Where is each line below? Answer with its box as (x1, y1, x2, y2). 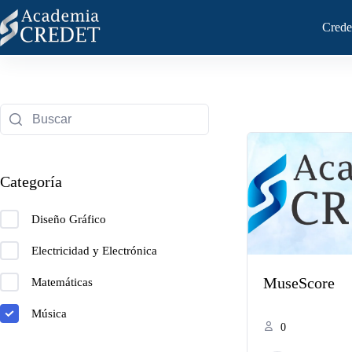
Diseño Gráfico (31, 212, 106, 225)
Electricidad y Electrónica (31, 244, 157, 257)
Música (31, 306, 67, 320)
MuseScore (263, 273, 335, 291)
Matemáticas (31, 275, 93, 288)
